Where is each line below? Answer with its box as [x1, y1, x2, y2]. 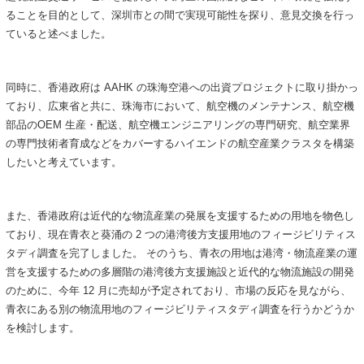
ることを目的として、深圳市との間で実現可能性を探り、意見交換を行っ [5, 9, 354, 22]
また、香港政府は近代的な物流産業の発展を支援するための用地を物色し [5, 210, 354, 223]
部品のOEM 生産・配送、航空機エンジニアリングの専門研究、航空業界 [5, 119, 350, 132]
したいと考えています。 [5, 156, 122, 169]
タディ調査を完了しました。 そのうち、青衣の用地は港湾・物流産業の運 [5, 247, 357, 260]
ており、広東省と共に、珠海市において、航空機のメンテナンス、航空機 [5, 100, 354, 113]
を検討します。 [5, 322, 80, 335]
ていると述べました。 [5, 28, 111, 41]
